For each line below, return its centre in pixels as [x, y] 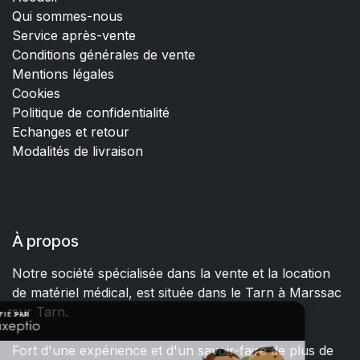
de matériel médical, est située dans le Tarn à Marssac [177, 292]
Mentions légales [63, 74]
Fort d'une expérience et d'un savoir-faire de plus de [173, 350]
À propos [45, 241]
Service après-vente [74, 35]
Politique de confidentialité [91, 112]
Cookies [36, 93]
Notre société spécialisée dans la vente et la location [171, 273]
